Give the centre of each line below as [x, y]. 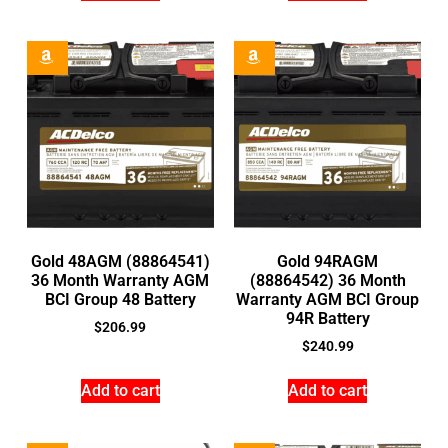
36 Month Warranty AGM [120, 281]
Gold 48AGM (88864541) [120, 262]
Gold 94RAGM [328, 262]
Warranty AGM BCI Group [328, 300]
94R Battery [327, 319]
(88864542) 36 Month [327, 281]
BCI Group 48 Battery [120, 300]
